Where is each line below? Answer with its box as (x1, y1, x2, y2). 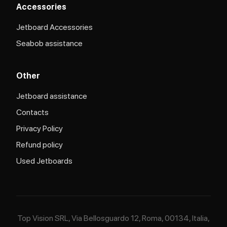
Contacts (16, 107, 49, 117)
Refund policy (16, 140, 63, 149)
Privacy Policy (16, 124, 63, 133)
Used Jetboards (16, 156, 72, 166)
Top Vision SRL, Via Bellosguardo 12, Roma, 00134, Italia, (17, 213, 210, 223)
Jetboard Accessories (16, 22, 93, 32)
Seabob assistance (16, 39, 83, 48)
